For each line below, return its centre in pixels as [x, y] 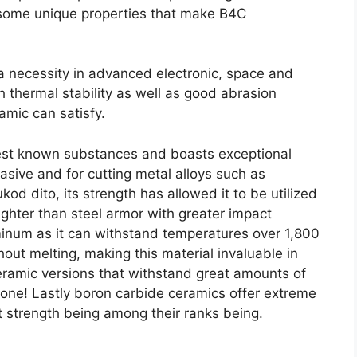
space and [260, 74]
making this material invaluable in [191, 253]
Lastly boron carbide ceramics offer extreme [174, 293]
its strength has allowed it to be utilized [190, 193]
